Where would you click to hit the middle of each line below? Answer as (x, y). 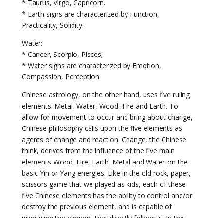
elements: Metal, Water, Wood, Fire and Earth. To (100, 106)
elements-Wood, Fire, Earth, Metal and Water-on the (105, 162)
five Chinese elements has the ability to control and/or (107, 195)
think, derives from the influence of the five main (98, 151)
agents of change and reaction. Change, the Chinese (104, 139)
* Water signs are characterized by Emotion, (91, 65)
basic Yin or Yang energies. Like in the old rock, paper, (106, 173)
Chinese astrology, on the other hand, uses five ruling (106, 95)
